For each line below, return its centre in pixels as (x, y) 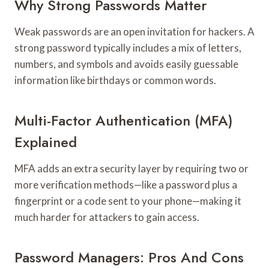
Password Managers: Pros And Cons (129, 257)
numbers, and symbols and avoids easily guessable (126, 64)
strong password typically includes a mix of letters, (128, 47)
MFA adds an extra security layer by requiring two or (131, 168)
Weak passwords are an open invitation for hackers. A (134, 31)
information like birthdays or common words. (115, 80)
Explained (46, 142)
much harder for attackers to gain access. (107, 217)
